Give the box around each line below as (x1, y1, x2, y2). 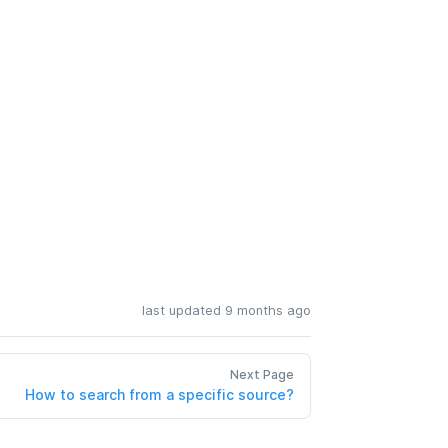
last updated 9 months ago (142, 302, 311, 318)
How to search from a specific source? (25, 385, 294, 403)
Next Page (230, 366, 294, 382)
